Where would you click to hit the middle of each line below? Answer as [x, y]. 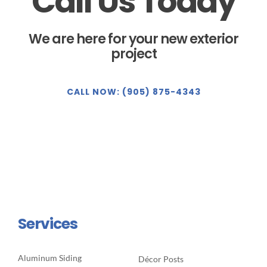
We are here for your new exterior [133, 39]
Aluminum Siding [49, 258]
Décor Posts [161, 259]
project [133, 54]
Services [47, 224]
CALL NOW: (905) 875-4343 [133, 91]
